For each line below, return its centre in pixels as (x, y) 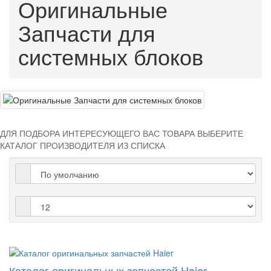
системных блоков (111, 56)
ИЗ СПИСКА (141, 145)
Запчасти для (87, 33)
